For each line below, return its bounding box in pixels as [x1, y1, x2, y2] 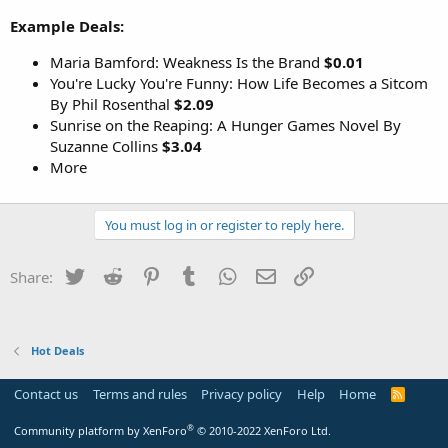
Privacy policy [201, 385, 282, 403]
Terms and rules [92, 385, 187, 403]
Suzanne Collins [50, 135, 162, 156]
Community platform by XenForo [14, 423, 187, 438]
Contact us [14, 385, 78, 403]
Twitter [86, 264, 135, 285]
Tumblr [201, 264, 251, 285]
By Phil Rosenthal [50, 93, 174, 114]
